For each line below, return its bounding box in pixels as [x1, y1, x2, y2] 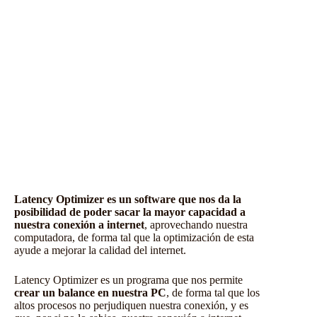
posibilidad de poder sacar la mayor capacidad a [14, 205, 246, 218]
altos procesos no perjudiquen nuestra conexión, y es [14, 299, 248, 311]
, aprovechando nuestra [144, 218, 248, 231]
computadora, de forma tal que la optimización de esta [14, 231, 254, 243]
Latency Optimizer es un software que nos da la [14, 192, 241, 205]
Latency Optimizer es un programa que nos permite [14, 273, 243, 286]
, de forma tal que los [166, 286, 260, 299]
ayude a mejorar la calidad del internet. [14, 243, 186, 256]
